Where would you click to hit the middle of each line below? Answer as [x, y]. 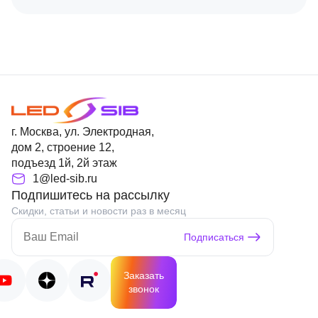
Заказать [144, 275]
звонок [144, 289]
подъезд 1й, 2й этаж [64, 163]
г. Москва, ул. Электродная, [83, 132]
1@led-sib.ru [65, 179]
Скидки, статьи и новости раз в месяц [99, 211]
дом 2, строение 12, [63, 147]
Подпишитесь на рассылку [91, 195]
